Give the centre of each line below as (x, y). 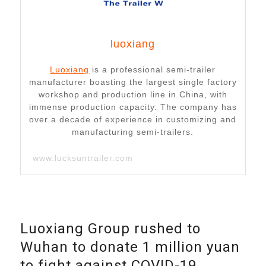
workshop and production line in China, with (133, 94)
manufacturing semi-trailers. (133, 132)
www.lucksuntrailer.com (83, 158)
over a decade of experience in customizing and (133, 119)
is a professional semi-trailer (153, 69)
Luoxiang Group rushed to (110, 229)
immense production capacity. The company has (133, 107)
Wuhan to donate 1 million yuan (130, 247)
